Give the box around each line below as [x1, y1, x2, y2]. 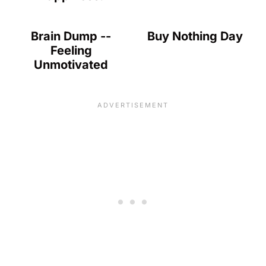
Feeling [50, 43, 92, 58]
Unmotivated [34, 58, 109, 72]
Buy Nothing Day [147, 29, 243, 44]
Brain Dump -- [31, 29, 112, 44]
